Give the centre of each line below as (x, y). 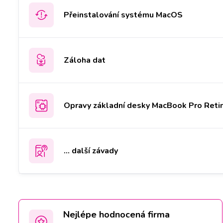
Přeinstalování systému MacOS (123, 15)
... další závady (91, 151)
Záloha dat (85, 60)
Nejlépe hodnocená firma (116, 214)
